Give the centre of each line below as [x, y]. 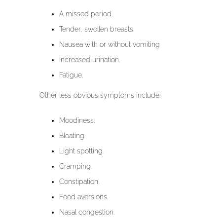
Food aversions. [84, 197]
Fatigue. [71, 75]
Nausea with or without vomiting [110, 45]
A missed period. [86, 14]
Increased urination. [90, 60]
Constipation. [79, 182]
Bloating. [72, 136]
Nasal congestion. [87, 212]
